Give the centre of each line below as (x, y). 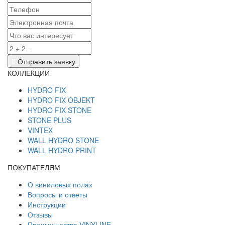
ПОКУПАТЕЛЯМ (34, 167)
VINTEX (40, 130)
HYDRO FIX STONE (60, 110)
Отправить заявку (45, 61)
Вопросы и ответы (58, 194)
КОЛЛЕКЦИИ (29, 73)
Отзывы (40, 214)
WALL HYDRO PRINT (62, 150)
